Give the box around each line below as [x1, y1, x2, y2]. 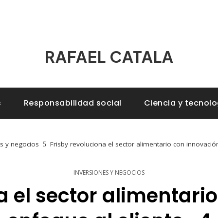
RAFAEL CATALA [44, 47, 174, 66]
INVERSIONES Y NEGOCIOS [73, 168, 145, 177]
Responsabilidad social [23, 97, 122, 109]
